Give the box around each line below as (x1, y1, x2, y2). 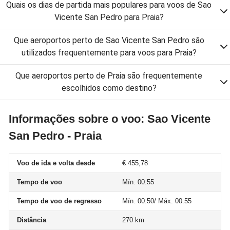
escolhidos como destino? (61, 83, 157, 93)
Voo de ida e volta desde (17, 159, 95, 167)
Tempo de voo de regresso (17, 197, 102, 205)
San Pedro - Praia (9, 129, 102, 142)
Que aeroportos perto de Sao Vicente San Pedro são (13, 35, 204, 45)
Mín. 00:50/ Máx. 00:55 (122, 197, 191, 205)
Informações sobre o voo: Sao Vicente (9, 112, 210, 125)
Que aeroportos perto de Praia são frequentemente (15, 71, 202, 81)
